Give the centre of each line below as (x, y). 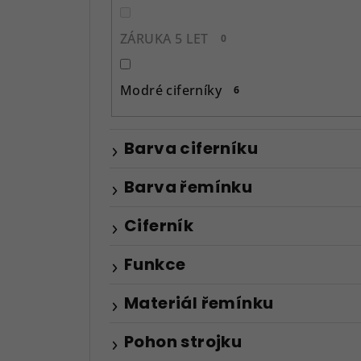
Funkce (155, 264)
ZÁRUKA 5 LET (164, 38)
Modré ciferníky (171, 90)
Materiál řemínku (199, 303)
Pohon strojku (183, 341)
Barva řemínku (189, 187)
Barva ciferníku (191, 148)
